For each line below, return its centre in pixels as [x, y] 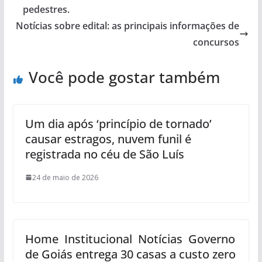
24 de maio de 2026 [65, 177]
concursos [216, 42]
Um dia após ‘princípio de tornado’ [118, 123]
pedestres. [46, 9]
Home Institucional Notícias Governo [130, 239]
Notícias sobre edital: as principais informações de [128, 25]
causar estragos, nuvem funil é [108, 139]
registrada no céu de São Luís [104, 154]
